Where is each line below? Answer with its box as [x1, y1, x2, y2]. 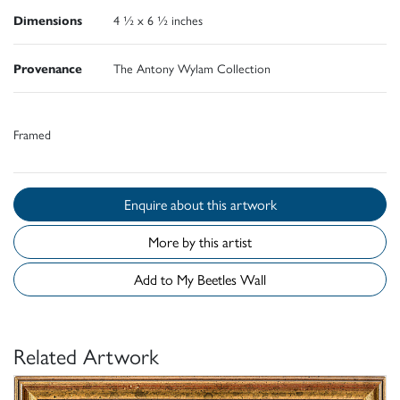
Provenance [13, 58, 82, 77]
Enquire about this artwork [206, 193, 277, 214]
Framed [13, 124, 51, 143]
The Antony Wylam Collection [113, 58, 271, 77]
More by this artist [148, 230, 252, 252]
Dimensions [13, 10, 82, 29]
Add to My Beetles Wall [197, 268, 266, 289]
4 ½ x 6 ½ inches [113, 10, 203, 29]
